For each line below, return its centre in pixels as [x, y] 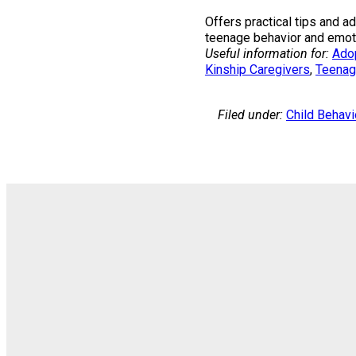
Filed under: [250, 115]
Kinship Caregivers [257, 70]
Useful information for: [267, 54]
